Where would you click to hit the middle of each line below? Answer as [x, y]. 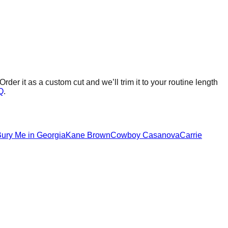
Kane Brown [88, 135]
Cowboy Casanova [145, 135]
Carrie [191, 135]
